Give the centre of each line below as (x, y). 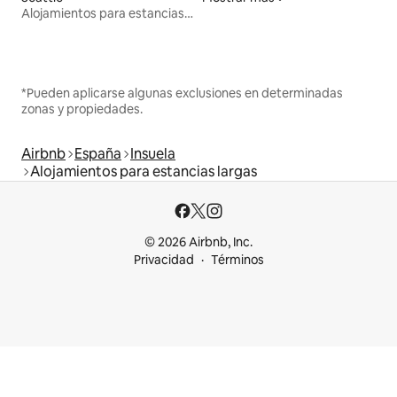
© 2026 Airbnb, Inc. (198, 242)
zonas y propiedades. (82, 109)
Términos (237, 260)
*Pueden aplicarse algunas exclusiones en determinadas (182, 93)
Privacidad (163, 260)
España (98, 154)
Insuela (153, 154)
